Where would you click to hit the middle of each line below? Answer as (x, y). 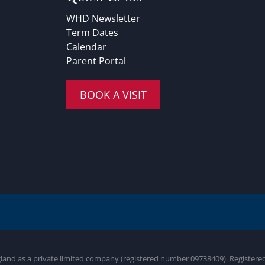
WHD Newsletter (104, 18)
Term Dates (93, 32)
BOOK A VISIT (113, 94)
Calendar (87, 46)
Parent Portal (96, 61)
